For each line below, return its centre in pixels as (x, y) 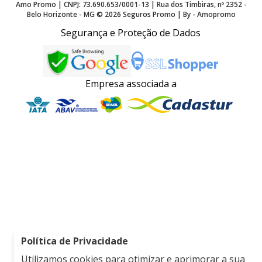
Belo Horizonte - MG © (65, 15)
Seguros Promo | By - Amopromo (178, 15)
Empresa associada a (131, 84)
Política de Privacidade (75, 241)
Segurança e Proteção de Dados (131, 33)
